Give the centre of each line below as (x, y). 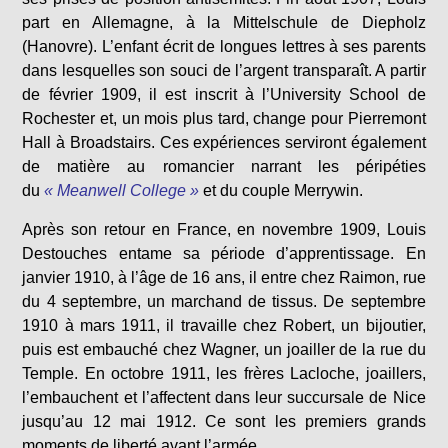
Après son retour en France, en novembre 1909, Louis (224, 229)
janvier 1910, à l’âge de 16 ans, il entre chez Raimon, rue (224, 277)
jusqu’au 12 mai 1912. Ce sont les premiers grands (224, 421)
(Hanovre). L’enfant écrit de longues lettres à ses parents (224, 46)
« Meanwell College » (122, 190)
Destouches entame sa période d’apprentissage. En (224, 253)
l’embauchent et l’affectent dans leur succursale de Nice (224, 397)
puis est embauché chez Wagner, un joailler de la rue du (224, 349)
